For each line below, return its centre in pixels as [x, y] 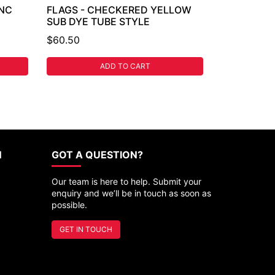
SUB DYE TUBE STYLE [98, 21]
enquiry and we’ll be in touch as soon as [131, 193]
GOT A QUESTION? [97, 154]
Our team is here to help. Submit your [126, 181]
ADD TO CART [125, 66]
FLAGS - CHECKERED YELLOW [119, 10]
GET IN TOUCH [86, 229]
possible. [69, 204]
